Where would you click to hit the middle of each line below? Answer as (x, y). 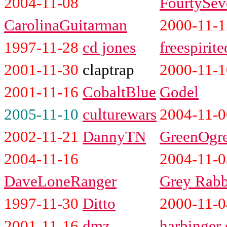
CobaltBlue (119, 92)
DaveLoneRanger (60, 181)
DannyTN (114, 136)
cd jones (109, 47)
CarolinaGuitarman (66, 25)
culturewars (120, 114)
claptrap (108, 69)
